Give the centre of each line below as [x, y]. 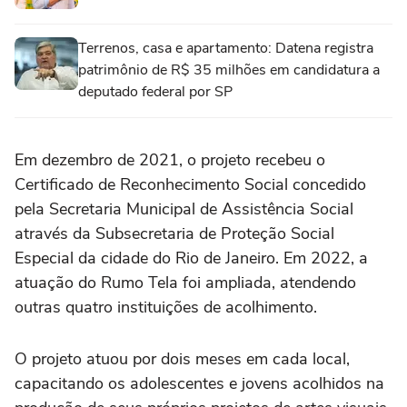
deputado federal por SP [155, 92]
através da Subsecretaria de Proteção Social [174, 233]
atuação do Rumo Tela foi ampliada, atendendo [185, 283]
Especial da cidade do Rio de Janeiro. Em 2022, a [191, 258]
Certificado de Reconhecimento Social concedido [190, 184]
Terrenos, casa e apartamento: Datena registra [226, 48]
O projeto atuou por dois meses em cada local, [182, 359]
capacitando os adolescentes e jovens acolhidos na [199, 383]
